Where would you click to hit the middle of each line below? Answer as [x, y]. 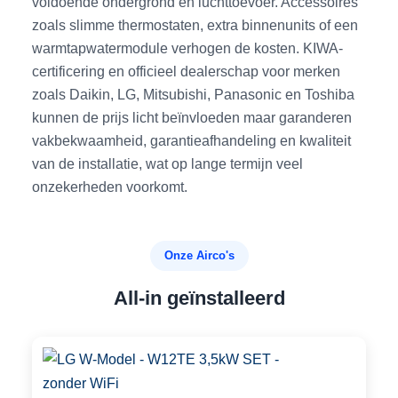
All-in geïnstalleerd [199, 298]
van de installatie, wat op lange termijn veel [168, 164]
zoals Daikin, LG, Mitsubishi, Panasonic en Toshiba [194, 95]
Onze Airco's [199, 256]
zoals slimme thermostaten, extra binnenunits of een [195, 25]
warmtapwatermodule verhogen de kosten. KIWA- [188, 48]
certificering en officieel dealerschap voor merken [187, 72]
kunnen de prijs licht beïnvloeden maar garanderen [192, 118]
